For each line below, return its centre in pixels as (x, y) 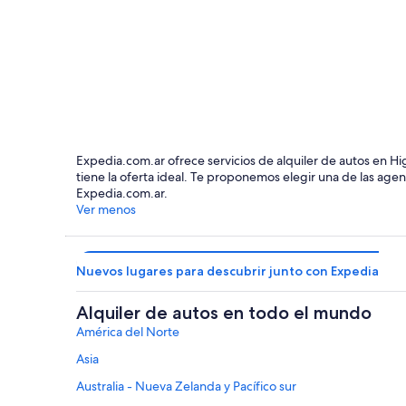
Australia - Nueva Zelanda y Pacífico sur (186, 387)
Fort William (126, 139)
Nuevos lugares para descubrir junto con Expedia (227, 271)
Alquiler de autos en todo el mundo (224, 313)
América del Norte (128, 332)
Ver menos (106, 210)
